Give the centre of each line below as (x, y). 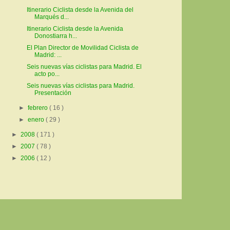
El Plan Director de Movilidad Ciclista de (82, 48)
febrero (39, 108)
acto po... (47, 74)
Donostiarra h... (55, 36)
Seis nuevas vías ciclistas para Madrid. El (84, 67)
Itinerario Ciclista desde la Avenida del (80, 10)
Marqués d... (51, 17)
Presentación (53, 93)
